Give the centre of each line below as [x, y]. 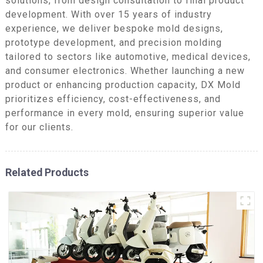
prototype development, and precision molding [113, 42]
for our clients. [39, 127]
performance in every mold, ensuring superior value [124, 113]
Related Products [47, 172]
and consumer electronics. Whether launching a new [125, 70]
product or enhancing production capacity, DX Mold [123, 85]
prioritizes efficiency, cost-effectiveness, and [113, 99]
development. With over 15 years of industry [108, 14]
